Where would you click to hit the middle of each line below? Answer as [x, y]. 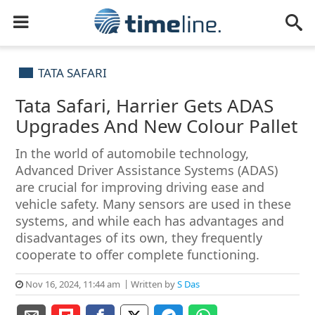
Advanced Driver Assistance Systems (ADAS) [147, 170]
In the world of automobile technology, [133, 153]
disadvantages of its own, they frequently [139, 238]
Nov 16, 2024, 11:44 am [72, 284]
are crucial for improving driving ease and [140, 187]
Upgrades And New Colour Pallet [157, 126]
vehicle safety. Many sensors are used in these [154, 204]
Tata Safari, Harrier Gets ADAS [145, 105]
